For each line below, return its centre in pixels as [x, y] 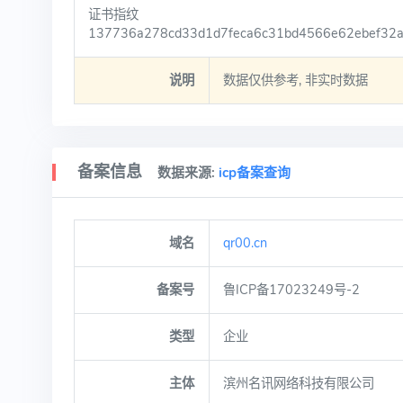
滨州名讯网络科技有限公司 [298, 384]
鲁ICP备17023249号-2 [291, 290]
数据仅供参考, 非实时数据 [295, 81]
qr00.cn [245, 243]
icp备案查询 [254, 173]
